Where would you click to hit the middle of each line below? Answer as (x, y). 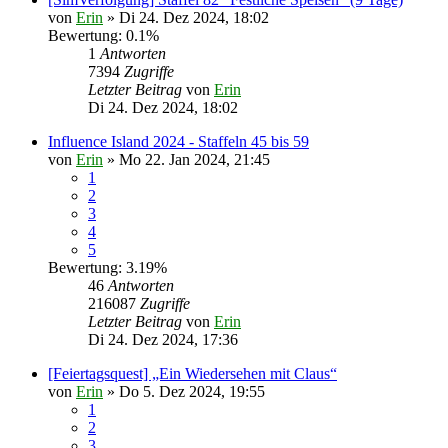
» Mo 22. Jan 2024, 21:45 (186, 159)
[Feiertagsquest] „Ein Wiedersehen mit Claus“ (192, 373)
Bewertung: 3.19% (107, 267)
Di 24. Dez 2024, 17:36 (163, 339)
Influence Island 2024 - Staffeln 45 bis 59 (178, 141)
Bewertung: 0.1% (103, 35)
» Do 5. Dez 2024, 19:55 (184, 391)
